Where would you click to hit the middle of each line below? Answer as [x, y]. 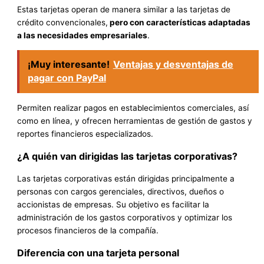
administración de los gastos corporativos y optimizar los [125, 217]
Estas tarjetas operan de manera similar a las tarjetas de [124, 10]
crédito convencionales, [63, 23]
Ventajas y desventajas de [173, 65]
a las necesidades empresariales [82, 36]
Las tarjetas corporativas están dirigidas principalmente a [126, 178]
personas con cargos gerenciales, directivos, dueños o [121, 191]
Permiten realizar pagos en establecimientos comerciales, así [133, 108]
